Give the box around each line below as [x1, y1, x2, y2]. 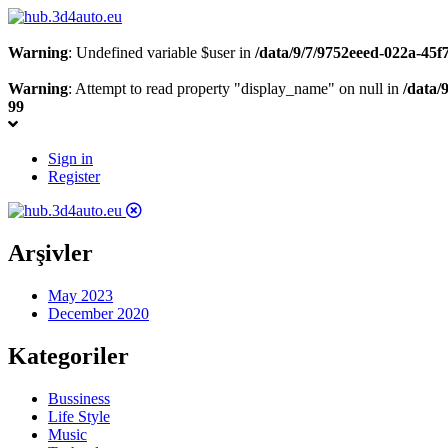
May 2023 [48, 286, 113, 304]
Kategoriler [8, 342, 129, 369]
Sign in [48, 150, 93, 167]
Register [48, 168, 100, 185]
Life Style [48, 407, 110, 425]
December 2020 [48, 304, 149, 322]
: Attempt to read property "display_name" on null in [68, 80, 403, 97]
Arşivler [8, 239, 93, 266]
